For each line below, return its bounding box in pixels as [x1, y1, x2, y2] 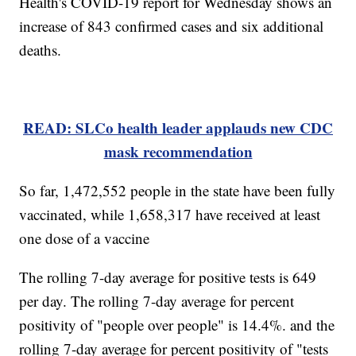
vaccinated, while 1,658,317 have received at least [19, 204, 321, 225]
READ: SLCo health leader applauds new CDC [23, 117, 333, 139]
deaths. [19, 40, 62, 60]
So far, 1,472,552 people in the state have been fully [19, 180, 336, 201]
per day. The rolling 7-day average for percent [19, 291, 295, 311]
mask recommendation [103, 141, 253, 163]
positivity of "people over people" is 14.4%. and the [19, 315, 335, 335]
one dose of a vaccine [19, 228, 150, 249]
